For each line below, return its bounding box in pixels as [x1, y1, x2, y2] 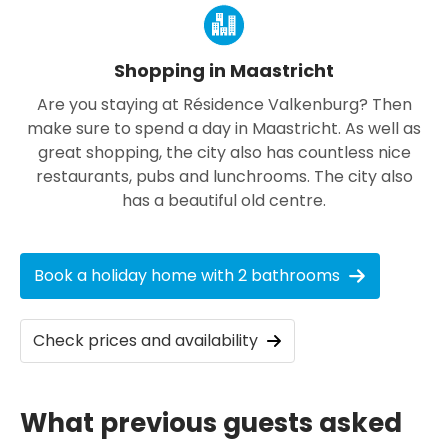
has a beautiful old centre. [122, 188, 326, 212]
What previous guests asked [20, 404, 402, 441]
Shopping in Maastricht [114, 57, 334, 83]
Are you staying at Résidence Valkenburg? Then [36, 92, 412, 116]
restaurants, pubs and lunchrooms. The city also [35, 164, 413, 188]
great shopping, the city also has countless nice [37, 140, 411, 164]
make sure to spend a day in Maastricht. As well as [27, 116, 421, 140]
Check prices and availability [33, 328, 258, 352]
